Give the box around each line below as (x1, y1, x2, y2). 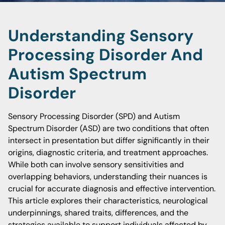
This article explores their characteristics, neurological (8, 195, 208, 206)
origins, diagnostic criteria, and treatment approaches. (8, 147, 208, 158)
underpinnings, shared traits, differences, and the (8, 207, 188, 218)
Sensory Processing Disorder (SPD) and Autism (8, 111, 180, 122)
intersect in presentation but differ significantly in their (8, 135, 209, 146)
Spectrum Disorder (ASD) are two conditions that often (8, 123, 209, 134)
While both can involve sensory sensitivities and (8, 159, 184, 170)
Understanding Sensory (8, 25, 193, 46)
